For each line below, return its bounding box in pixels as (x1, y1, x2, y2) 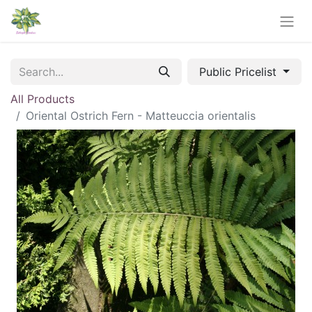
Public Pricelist (199, 64, 281, 79)
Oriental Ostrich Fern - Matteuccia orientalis (26, 108, 256, 123)
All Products (10, 91, 75, 106)
